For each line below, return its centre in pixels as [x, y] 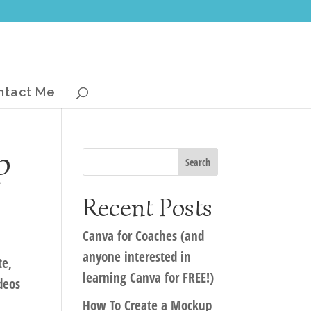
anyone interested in [137, 257]
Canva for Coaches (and [144, 236]
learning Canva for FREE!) [149, 278]
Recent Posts [148, 207]
